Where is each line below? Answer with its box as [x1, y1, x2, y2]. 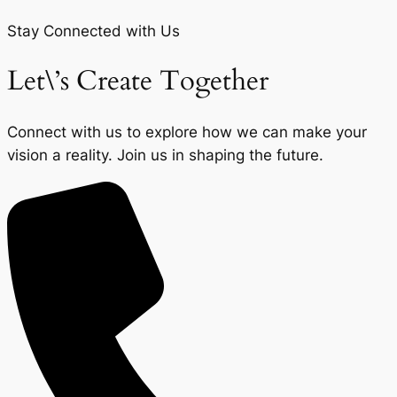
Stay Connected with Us [7, 21, 180, 40]
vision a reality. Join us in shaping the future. [7, 145, 323, 164]
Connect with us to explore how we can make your [7, 122, 367, 141]
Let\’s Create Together [7, 62, 269, 100]
